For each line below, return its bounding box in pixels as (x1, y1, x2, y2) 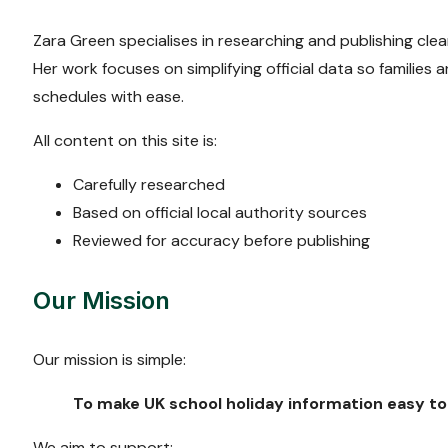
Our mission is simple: (33, 348, 186, 370)
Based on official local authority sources (73, 201, 367, 223)
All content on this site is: (33, 129, 217, 151)
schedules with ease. (33, 85, 184, 107)
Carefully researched (73, 173, 225, 195)
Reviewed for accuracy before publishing (73, 229, 370, 251)
